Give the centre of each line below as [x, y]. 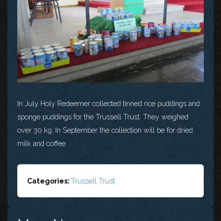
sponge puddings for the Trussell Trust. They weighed [103, 116]
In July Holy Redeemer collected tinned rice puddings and [109, 103]
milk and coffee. [42, 143]
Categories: [49, 181]
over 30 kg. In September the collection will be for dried [105, 130]
